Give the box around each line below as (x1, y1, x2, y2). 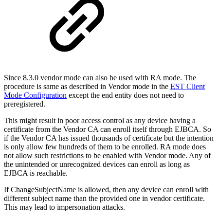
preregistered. (4, 99, 45, 108)
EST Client (170, 82, 205, 91)
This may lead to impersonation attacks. (4, 202, 125, 211)
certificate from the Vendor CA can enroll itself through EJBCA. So (4, 125, 211, 133)
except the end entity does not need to (67, 91, 184, 99)
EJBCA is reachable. (4, 168, 68, 177)
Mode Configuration (4, 91, 67, 99)
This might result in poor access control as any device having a (4, 116, 196, 125)
